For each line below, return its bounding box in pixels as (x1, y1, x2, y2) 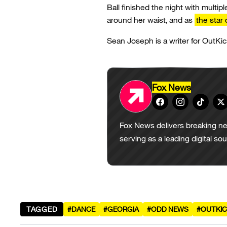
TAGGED (26, 205, 58, 214)
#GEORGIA (103, 205, 139, 214)
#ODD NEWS (147, 205, 189, 214)
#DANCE (67, 205, 96, 214)
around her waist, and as (107, 15, 195, 25)
